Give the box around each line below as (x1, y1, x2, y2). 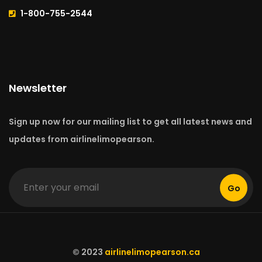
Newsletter (9, 81, 67, 96)
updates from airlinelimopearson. (9, 133, 154, 146)
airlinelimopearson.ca (105, 246, 200, 258)
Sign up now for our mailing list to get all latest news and (9, 116, 252, 128)
